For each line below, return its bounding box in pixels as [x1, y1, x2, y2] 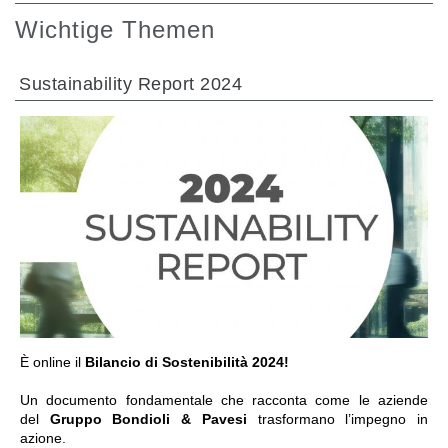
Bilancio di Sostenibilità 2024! [85, 353, 289, 370]
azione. [20, 429, 66, 446]
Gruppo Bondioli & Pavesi [49, 410, 247, 427]
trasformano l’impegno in [246, 410, 429, 427]
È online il [20, 353, 85, 370]
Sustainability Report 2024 [19, 74, 242, 95]
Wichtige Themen [15, 16, 215, 44]
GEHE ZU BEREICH [286, 242, 396, 257]
